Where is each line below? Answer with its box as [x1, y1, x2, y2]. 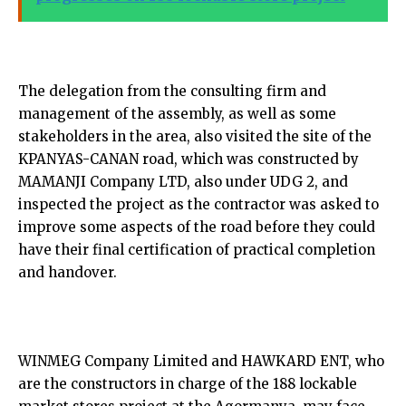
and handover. [18, 263, 117, 281]
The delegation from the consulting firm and [18, 82, 326, 100]
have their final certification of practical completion [18, 240, 375, 258]
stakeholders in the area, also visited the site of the [18, 127, 372, 145]
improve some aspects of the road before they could [18, 217, 375, 236]
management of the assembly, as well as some [18, 104, 336, 122]
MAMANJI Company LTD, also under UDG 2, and [18, 172, 348, 190]
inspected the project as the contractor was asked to [18, 195, 379, 213]
